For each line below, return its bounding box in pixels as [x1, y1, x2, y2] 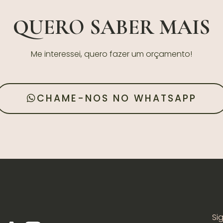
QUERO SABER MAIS [13, 14, 210, 40]
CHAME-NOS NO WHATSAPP [36, 91, 197, 105]
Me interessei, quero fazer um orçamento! [31, 48, 192, 60]
